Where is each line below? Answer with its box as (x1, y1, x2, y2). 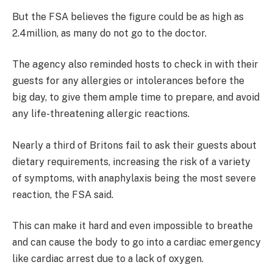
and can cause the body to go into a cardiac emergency (12, 236, 261, 249)
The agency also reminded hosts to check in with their (12, 58, 258, 71)
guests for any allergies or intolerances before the (12, 75, 244, 87)
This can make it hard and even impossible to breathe (12, 220, 253, 232)
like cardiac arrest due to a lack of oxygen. (12, 253, 206, 265)
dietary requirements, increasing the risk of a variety (12, 155, 250, 168)
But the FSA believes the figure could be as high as (12, 10, 244, 23)
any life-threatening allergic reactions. (12, 108, 194, 120)
